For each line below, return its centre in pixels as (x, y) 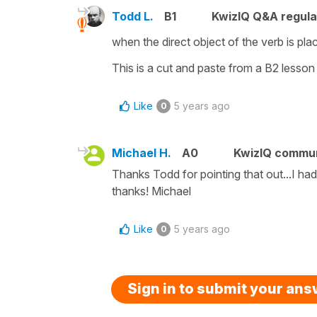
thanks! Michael (153, 191)
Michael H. (142, 152)
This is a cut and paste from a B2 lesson (213, 68)
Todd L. (133, 16)
